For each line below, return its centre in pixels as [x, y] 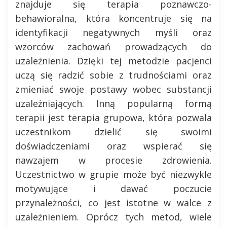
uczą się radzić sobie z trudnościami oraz [113, 75]
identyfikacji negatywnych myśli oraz [113, 32]
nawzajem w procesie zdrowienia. [113, 160]
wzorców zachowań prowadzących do [113, 46]
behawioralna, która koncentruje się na [113, 18]
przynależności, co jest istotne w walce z [113, 202]
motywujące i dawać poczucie [113, 188]
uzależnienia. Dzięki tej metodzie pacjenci [113, 61]
